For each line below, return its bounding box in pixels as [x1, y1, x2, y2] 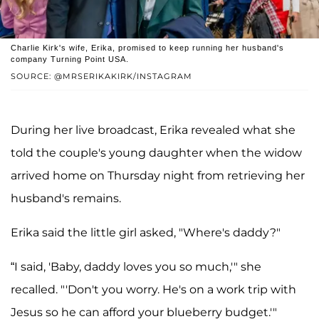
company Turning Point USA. [11, 55, 129, 64]
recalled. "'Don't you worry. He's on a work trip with [11, 283, 296, 297]
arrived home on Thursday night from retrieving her [11, 169, 305, 183]
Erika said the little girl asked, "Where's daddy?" [11, 226, 281, 240]
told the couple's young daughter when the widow [11, 146, 302, 160]
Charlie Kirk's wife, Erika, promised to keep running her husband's [11, 43, 284, 53]
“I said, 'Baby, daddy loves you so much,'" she [11, 260, 261, 274]
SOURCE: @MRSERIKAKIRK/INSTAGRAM [11, 71, 192, 82]
